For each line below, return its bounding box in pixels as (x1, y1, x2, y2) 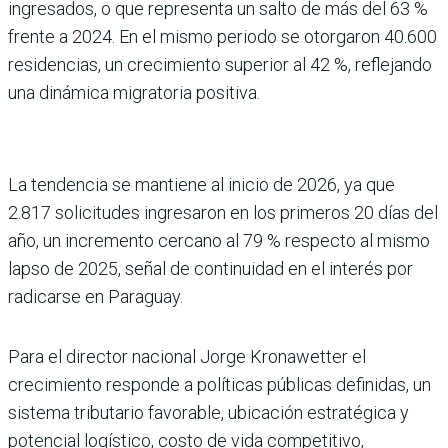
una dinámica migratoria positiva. (8, 81, 260, 103)
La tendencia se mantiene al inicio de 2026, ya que (8, 173, 395, 195)
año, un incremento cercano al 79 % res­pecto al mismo (8, 229, 430, 251)
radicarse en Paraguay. (8, 285, 183, 307)
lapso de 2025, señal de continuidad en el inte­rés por (8, 257, 413, 279)
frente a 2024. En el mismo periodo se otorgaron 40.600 (8, 25, 437, 47)
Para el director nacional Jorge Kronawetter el (8, 345, 366, 367)
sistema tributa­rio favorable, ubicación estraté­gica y (8, 401, 409, 423)
